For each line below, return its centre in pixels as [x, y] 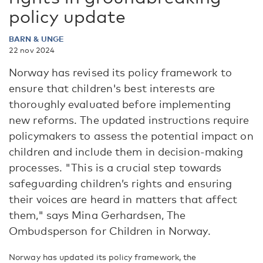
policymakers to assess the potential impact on [131, 136]
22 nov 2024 [32, 50]
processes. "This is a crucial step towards [115, 167]
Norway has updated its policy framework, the [103, 257]
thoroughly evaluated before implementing [120, 104]
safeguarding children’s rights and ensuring [121, 183]
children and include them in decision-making [126, 151]
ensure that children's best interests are [112, 88]
